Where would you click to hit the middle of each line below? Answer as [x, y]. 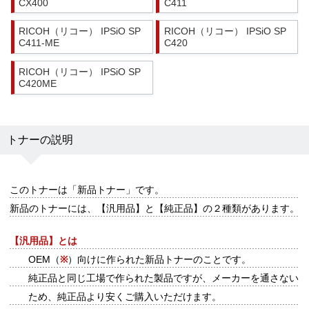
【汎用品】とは [43, 241]
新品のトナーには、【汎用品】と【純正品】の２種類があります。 [154, 209]
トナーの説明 [40, 140]
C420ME [38, 83]
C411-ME [39, 43]
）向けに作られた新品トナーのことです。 [159, 260]
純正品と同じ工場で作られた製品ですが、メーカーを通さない [163, 279]
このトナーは [38, 190]
